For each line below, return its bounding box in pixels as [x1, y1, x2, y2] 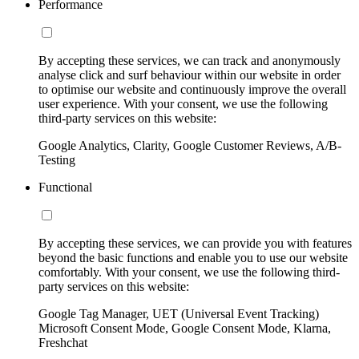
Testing [38, 152, 75, 167]
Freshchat [38, 335, 87, 349]
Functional [38, 179, 92, 194]
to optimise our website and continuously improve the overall [38, 82, 346, 96]
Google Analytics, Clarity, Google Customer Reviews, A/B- [38, 138, 341, 152]
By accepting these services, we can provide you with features [38, 236, 352, 250]
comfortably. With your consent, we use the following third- [38, 264, 340, 279]
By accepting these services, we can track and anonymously [38, 53, 341, 67]
